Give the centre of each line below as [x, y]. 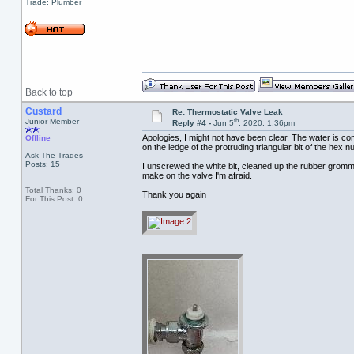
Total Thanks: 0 [53, 190]
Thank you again [174, 195]
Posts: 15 [42, 164]
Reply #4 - [192, 123]
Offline [38, 138]
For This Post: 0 [54, 199]
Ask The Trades [54, 155]
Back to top [49, 92]
